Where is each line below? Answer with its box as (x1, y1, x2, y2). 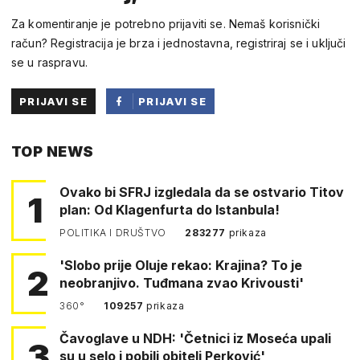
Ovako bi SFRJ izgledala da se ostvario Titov (59, 183, 344, 200)
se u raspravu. (11, 55, 88, 69)
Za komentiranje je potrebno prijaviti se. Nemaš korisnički (11, 16, 321, 31)
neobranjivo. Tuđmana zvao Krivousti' (59, 274, 304, 291)
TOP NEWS (11, 142, 94, 160)
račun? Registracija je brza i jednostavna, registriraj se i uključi (11, 35, 346, 50)
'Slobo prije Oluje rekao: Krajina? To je (59, 256, 302, 273)
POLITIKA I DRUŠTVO (59, 226, 170, 239)
